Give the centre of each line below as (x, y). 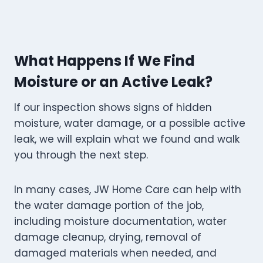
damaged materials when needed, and (115, 253)
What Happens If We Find (104, 61)
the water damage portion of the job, (109, 206)
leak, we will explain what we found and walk (127, 139)
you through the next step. (81, 155)
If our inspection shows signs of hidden (113, 108)
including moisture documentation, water (120, 222)
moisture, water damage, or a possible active (130, 124)
